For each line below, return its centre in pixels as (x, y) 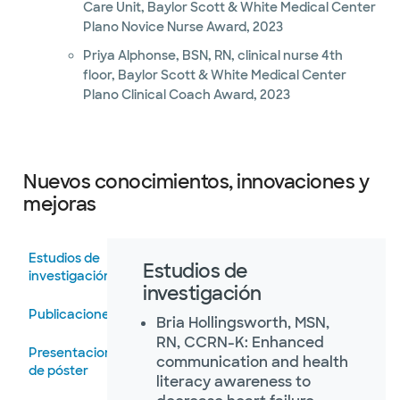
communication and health (252, 362)
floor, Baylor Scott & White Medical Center (214, 75)
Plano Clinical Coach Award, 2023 (186, 95)
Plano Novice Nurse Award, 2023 (183, 27)
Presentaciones (78, 353)
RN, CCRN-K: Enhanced (240, 342)
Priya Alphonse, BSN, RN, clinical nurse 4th (212, 55)
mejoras (60, 204)
